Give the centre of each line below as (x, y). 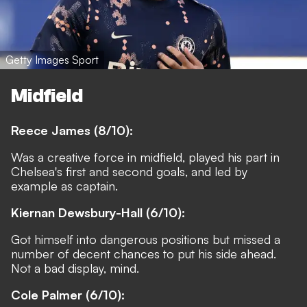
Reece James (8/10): (72, 131)
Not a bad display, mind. (75, 268)
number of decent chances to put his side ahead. (144, 254)
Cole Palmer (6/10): (68, 295)
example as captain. (64, 186)
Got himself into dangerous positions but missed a (146, 240)
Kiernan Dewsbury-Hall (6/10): (98, 213)
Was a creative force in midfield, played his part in (145, 157)
